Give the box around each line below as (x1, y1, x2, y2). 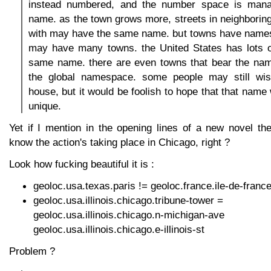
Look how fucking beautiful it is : (9, 158, 154, 171)
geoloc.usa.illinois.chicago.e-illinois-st (33, 223, 204, 236)
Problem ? (9, 245, 55, 258)
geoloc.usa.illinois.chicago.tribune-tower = (33, 194, 223, 207)
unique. (28, 100, 61, 113)
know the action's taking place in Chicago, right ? (9, 136, 230, 149)
